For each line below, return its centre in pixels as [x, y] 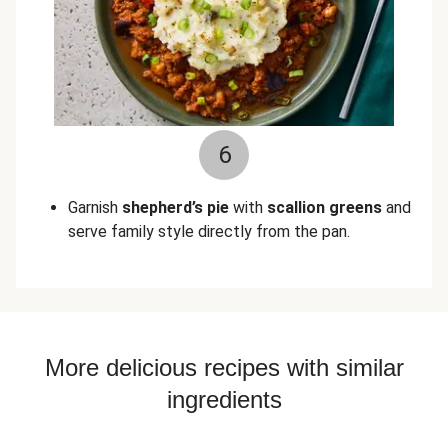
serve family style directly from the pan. [209, 231]
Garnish [95, 207]
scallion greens [324, 207]
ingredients [224, 399]
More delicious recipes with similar [224, 367]
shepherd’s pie [175, 207]
